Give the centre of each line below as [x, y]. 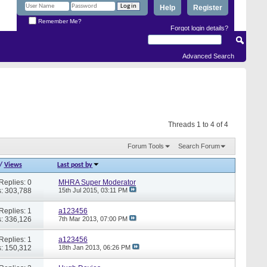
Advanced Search [208, 56]
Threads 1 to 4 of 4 [198, 125]
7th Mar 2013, [79, 218]
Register [208, 8]
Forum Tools [145, 146]
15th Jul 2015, [79, 190]
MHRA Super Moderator [97, 182]
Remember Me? [59, 21]
